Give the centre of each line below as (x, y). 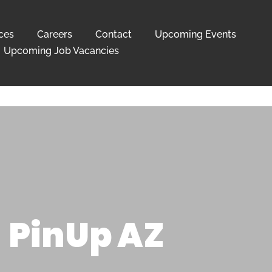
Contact (114, 35)
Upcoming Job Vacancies (61, 51)
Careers (55, 35)
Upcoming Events (196, 35)
